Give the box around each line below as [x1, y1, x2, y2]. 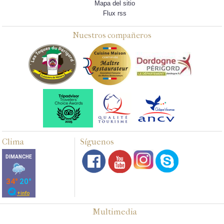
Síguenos [80, 136, 114, 147]
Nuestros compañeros [72, 30, 151, 40]
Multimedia [92, 206, 137, 217]
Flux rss [102, 9, 126, 17]
